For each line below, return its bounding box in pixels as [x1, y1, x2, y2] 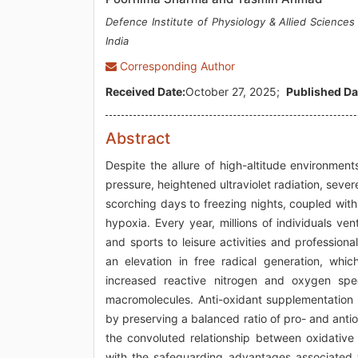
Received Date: [105, 85, 185, 98]
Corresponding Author [117, 59, 235, 73]
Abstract [105, 129, 170, 148]
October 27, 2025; [185, 85, 286, 98]
